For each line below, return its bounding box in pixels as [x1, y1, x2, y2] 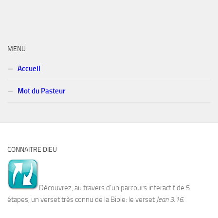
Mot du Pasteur [16, 86, 65, 95]
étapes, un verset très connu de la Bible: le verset [7, 195, 156, 204]
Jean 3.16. [156, 195, 184, 204]
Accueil [16, 64, 40, 73]
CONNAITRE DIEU [7, 145, 57, 154]
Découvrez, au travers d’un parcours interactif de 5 [39, 183, 190, 192]
